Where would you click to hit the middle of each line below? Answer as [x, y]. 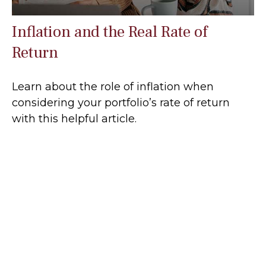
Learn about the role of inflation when [113, 87]
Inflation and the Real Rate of [110, 32]
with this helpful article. [74, 119]
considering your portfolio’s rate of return [121, 103]
